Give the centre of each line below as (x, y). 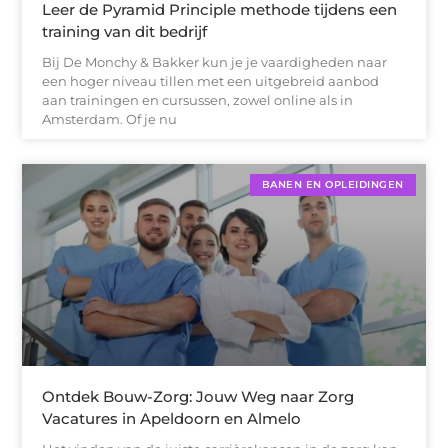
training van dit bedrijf (125, 32)
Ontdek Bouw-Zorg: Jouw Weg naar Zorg (198, 396)
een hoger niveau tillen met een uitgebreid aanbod (211, 81)
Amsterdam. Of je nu (110, 119)
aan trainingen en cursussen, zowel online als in (198, 100)
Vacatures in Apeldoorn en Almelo (172, 418)
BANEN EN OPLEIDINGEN (332, 185)
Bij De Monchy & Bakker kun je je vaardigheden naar (215, 62)
